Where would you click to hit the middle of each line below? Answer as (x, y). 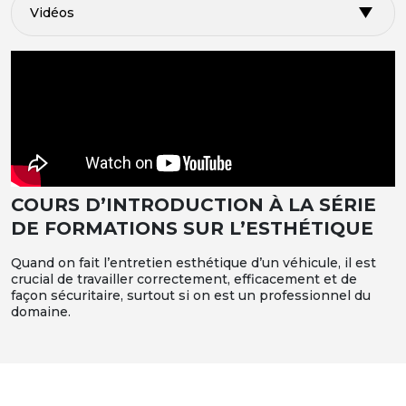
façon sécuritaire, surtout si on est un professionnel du (191, 295)
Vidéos (52, 12)
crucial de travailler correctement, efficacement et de (184, 279)
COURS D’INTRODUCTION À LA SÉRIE (193, 204)
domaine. (41, 311)
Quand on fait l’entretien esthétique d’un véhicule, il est (193, 262)
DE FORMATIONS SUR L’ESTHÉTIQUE (192, 228)
